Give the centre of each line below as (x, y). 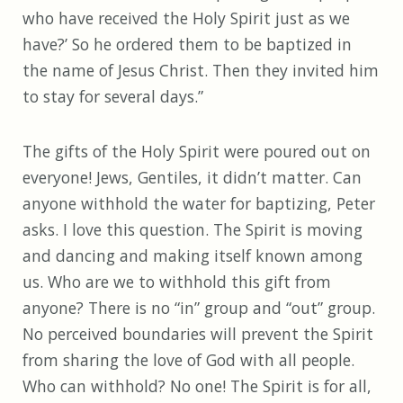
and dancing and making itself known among (193, 256)
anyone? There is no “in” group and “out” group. (199, 308)
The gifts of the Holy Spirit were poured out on (197, 152)
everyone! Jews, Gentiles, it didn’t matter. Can (192, 178)
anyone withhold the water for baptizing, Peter (199, 204)
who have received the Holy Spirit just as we (186, 18)
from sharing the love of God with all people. (188, 360)
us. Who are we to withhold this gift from (177, 282)
